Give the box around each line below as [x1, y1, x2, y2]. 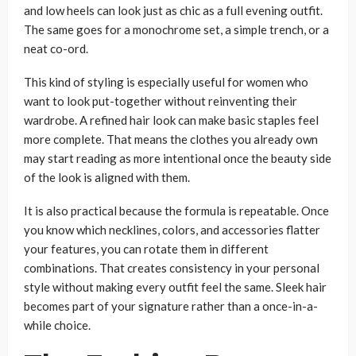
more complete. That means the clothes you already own [24, 131, 318, 146]
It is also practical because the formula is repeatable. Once [24, 203, 329, 218]
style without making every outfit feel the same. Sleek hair [24, 279, 327, 294]
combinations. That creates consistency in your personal [24, 260, 319, 275]
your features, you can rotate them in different [24, 241, 269, 256]
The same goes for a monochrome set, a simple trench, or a [24, 21, 329, 37]
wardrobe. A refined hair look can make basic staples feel [24, 112, 319, 127]
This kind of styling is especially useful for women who [24, 74, 308, 89]
